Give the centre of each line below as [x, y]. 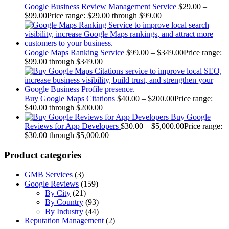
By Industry [64, 212]
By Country [64, 202]
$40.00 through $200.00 [64, 108]
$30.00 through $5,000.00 [67, 135]
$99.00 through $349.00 [64, 62]
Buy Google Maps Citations [70, 98]
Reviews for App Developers [72, 126]
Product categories [43, 155]
